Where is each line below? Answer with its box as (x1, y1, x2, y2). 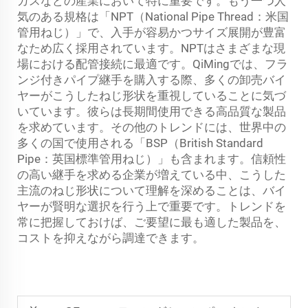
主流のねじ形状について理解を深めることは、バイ (17, 183, 286, 197)
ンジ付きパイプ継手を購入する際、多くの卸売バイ (17, 72, 286, 87)
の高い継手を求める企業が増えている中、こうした (17, 167, 286, 181)
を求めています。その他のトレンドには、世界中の (17, 120, 286, 134)
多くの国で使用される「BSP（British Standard (17, 135, 263, 150)
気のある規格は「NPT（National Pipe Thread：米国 (17, 9, 289, 23)
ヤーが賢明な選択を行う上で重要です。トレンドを (17, 199, 286, 213)
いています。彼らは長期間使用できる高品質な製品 (17, 104, 286, 118)
